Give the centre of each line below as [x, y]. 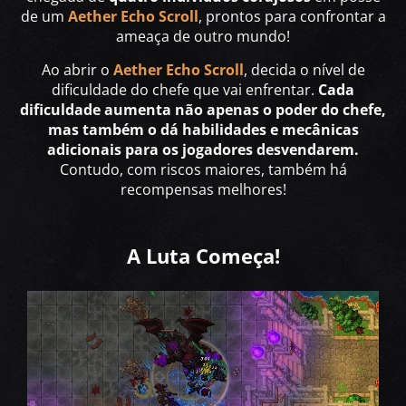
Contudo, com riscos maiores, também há [203, 170]
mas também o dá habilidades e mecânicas [203, 130]
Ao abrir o [77, 70]
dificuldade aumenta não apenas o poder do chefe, [203, 110]
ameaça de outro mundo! [203, 37]
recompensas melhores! [203, 190]
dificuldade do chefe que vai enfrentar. [185, 90]
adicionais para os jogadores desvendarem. [203, 150]
